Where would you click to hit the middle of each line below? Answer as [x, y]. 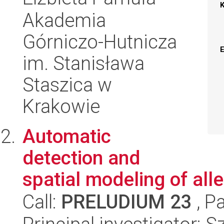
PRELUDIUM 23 [126, 202]
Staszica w [67, 85]
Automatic [67, 136]
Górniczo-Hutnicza [100, 42]
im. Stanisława [83, 63]
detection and [81, 158]
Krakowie [61, 106]
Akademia [64, 20]
